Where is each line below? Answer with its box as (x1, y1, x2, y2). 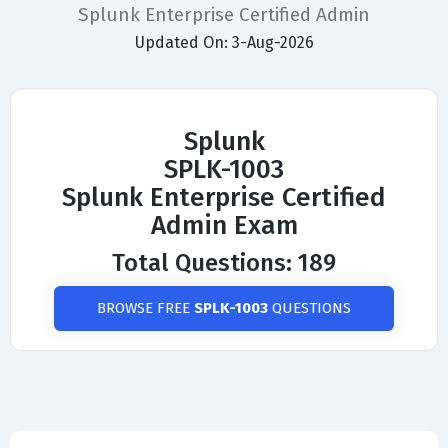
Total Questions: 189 (112, 249, 336, 278)
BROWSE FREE (97, 299, 194, 318)
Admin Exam (150, 210, 298, 242)
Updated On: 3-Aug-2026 (134, 33, 314, 53)
